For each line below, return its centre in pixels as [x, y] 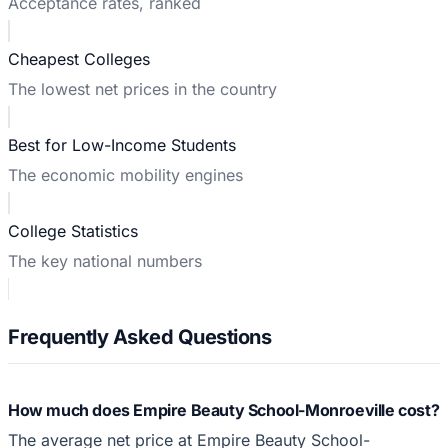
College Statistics [73, 230]
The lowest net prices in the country [142, 88]
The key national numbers [105, 260]
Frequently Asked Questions [139, 336]
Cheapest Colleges [79, 58]
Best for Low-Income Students [122, 144]
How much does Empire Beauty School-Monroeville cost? [224, 409]
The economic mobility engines [125, 174]
